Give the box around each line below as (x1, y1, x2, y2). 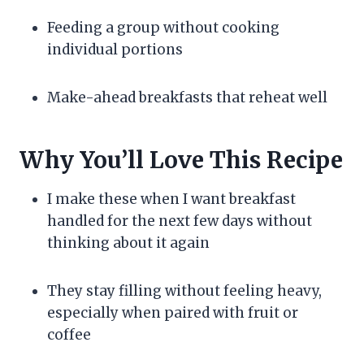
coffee (47, 326, 91, 344)
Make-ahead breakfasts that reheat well (47, 89, 327, 107)
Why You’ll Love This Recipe (19, 145, 343, 175)
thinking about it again (47, 234, 210, 253)
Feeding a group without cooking (47, 19, 279, 37)
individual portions (47, 41, 183, 59)
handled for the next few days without (47, 212, 312, 231)
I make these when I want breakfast (47, 190, 296, 209)
